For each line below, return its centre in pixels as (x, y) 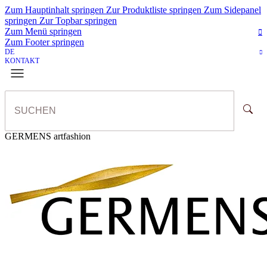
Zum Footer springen (44, 42)
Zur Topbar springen (78, 21)
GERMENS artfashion (48, 136)
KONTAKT (22, 61)
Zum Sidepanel (232, 10)
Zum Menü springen (43, 31)
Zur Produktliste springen (155, 10)
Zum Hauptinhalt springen (55, 10)
